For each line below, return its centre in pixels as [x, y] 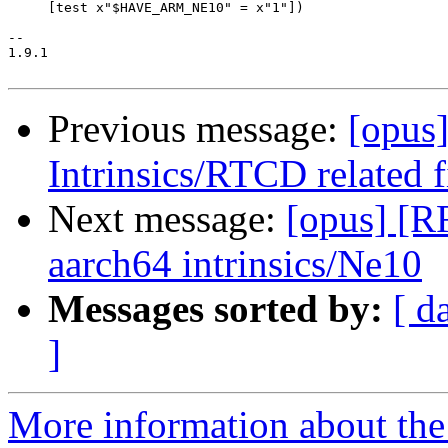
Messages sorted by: [215, 309]
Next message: [167, 219]
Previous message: [198, 129]
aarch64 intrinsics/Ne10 [235, 264]
